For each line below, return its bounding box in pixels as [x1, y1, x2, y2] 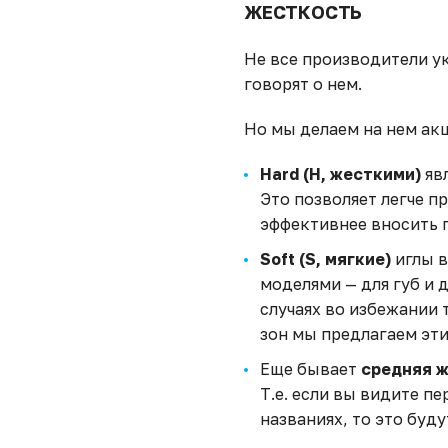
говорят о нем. [244, 74, 362, 94]
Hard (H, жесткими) [260, 164, 421, 184]
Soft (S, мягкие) [260, 249, 391, 269]
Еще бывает [260, 359, 361, 379]
